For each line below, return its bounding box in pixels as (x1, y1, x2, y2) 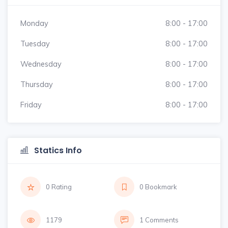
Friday (20, 100, 42, 109)
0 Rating (46, 183, 72, 191)
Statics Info (32, 145, 82, 156)
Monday (20, 18, 48, 28)
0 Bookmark (139, 183, 177, 191)
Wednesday (20, 59, 62, 69)
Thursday (20, 79, 53, 89)
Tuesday (20, 39, 50, 48)
